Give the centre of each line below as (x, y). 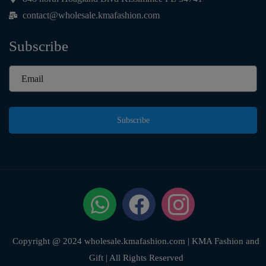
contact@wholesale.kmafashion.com (91, 15)
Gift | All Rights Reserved (136, 258)
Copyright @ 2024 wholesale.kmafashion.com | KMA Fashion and (136, 241)
